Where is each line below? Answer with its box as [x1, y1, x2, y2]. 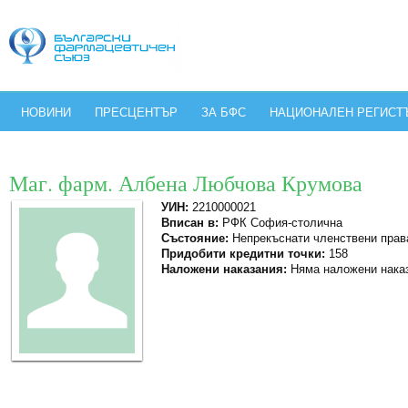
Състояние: [161, 231, 229, 245]
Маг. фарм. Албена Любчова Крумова [9, 168, 362, 198]
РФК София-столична [219, 216, 342, 229]
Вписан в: [161, 216, 219, 229]
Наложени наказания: [161, 262, 287, 276]
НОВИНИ [21, 106, 71, 119]
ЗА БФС [201, 106, 246, 119]
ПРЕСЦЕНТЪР [95, 106, 178, 119]
